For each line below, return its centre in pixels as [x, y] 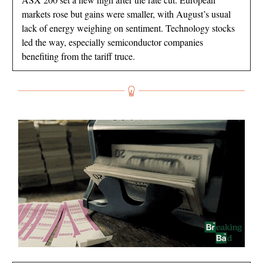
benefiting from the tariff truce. [78, 56]
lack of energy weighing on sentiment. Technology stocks [128, 28]
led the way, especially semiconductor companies [112, 42]
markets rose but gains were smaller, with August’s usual [126, 14]
